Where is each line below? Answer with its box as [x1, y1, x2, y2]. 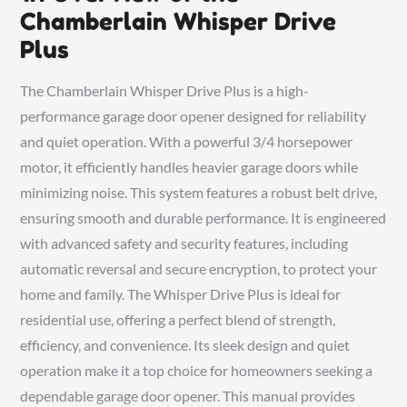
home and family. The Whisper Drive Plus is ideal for [20, 285, 342, 303]
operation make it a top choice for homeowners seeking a [20, 362, 373, 379]
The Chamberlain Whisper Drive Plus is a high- [20, 82, 310, 99]
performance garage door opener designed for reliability [20, 107, 367, 124]
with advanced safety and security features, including [20, 234, 349, 252]
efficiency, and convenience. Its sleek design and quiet [20, 336, 351, 353]
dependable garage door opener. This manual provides [20, 387, 356, 404]
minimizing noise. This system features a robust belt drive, [20, 184, 378, 201]
